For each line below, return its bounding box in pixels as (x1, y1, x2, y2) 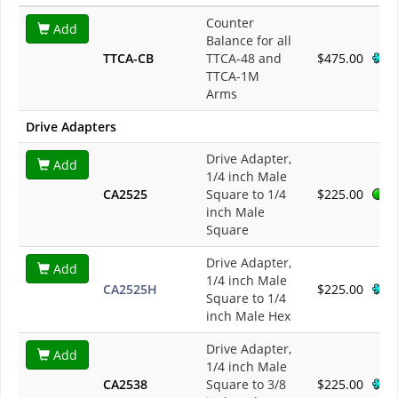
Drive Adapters (26, 118, 116, 136)
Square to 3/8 (206, 376, 286, 394)
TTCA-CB (103, 50, 154, 68)
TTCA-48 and (206, 50, 282, 68)
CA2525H (103, 281, 157, 298)
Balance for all (206, 32, 291, 50)
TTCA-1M (206, 68, 259, 85)
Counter (206, 14, 254, 32)
